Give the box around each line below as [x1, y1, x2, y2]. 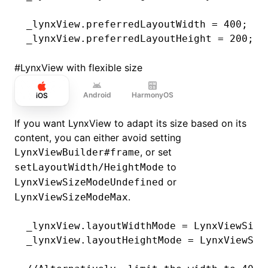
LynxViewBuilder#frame [14, 147, 140, 158]
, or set [140, 146, 172, 158]
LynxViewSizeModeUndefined [14, 176, 164, 188]
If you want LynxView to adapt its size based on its [14, 117, 246, 129]
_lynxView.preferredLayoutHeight [26, 33, 218, 44]
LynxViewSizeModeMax [14, 191, 128, 203]
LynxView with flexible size [20, 62, 142, 74]
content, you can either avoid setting [14, 132, 181, 144]
